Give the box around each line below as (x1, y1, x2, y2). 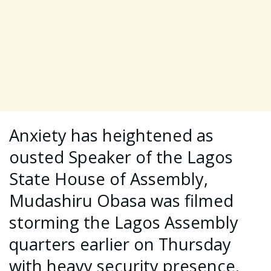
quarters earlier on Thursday (9, 233, 231, 256)
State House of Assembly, (9, 168, 208, 191)
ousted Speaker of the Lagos (9, 146, 233, 169)
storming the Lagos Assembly (9, 211, 238, 234)
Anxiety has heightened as (9, 124, 214, 147)
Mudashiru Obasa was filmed (9, 189, 233, 212)
